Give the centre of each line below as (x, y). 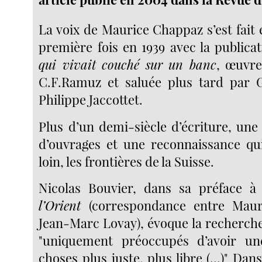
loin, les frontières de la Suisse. (127, 161)
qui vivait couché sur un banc (127, 65)
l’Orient (60, 206)
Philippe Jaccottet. (91, 100)
